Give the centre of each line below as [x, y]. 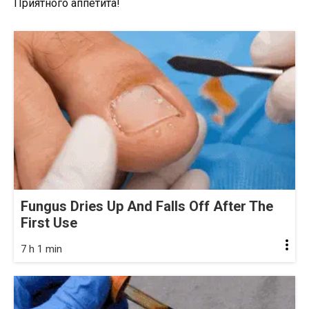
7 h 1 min [41, 249]
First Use [49, 222]
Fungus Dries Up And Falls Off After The [147, 206]
